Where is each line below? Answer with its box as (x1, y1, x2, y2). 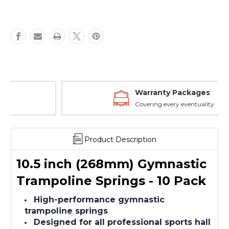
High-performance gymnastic (34, 194, 165, 204)
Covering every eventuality (86, 100, 166, 108)
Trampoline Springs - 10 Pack (16, 173, 206, 188)
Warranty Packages (86, 87, 162, 97)
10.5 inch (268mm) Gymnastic (16, 156, 207, 171)
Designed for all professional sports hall (34, 217, 211, 227)
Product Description (84, 134, 156, 144)
